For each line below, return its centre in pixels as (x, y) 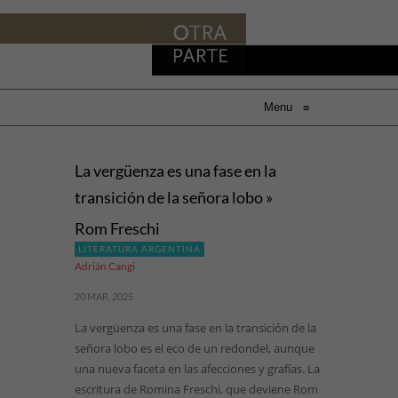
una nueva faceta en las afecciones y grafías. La (197, 369)
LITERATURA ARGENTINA (139, 249)
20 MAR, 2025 (104, 296)
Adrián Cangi (105, 266)
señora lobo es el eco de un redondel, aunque (195, 348)
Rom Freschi (117, 228)
